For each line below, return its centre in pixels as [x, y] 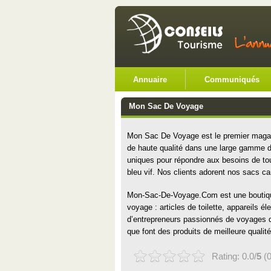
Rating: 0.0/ [234, 256]
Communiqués [232, 80]
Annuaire [150, 80]
